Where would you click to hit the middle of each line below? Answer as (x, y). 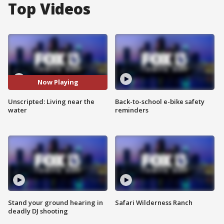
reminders (132, 110)
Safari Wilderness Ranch (154, 203)
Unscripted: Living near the (51, 101)
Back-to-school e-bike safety (160, 101)
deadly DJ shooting (38, 211)
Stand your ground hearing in (55, 203)
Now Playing (58, 82)
